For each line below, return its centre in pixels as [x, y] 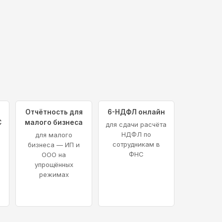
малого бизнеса [54, 123]
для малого [54, 135]
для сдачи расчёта [136, 125]
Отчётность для [54, 112]
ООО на [54, 155]
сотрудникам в [136, 144]
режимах [54, 175]
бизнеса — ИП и [54, 145]
